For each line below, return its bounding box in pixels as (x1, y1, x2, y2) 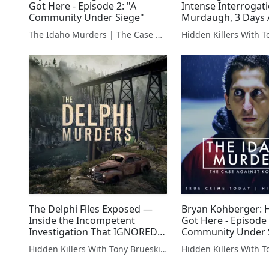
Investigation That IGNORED (29, 225, 157, 238)
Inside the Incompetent (29, 213, 135, 227)
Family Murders (181, 22, 253, 36)
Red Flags (29, 236, 72, 250)
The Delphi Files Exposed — (29, 202, 153, 216)
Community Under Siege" (29, 11, 144, 25)
